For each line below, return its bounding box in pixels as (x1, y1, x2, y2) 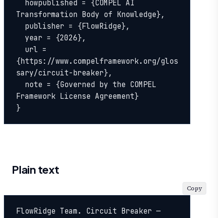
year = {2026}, (16, 33, 25, 43)
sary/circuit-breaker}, (16, 68, 112, 78)
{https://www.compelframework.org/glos (16, 56, 178, 66)
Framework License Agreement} (16, 91, 139, 101)
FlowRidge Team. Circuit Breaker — (16, 206, 161, 216)
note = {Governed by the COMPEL (16, 79, 25, 90)
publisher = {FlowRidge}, (16, 21, 25, 31)
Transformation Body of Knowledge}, (16, 9, 165, 19)
